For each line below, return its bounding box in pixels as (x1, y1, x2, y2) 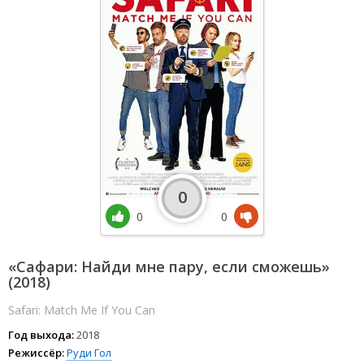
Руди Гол (67, 344, 111, 360)
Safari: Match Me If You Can (8, 301, 155, 318)
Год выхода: (8, 327, 74, 342)
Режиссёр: (8, 344, 64, 360)
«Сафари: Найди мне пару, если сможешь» (8, 256, 330, 276)
